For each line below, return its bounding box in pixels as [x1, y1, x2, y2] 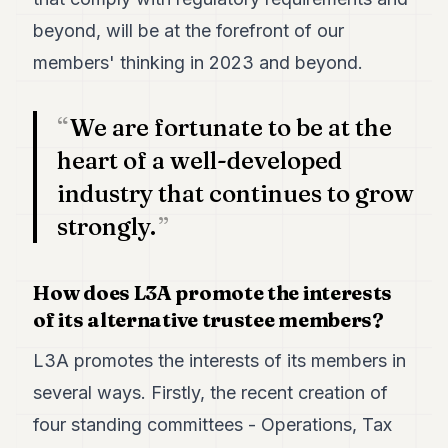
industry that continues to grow [57, 178, 415, 208]
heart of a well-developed [57, 145, 343, 175]
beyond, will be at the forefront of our [33, 19, 345, 41]
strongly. [57, 211, 157, 241]
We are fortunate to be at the [70, 112, 393, 142]
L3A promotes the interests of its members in [33, 349, 407, 371]
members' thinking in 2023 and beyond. [33, 51, 364, 73]
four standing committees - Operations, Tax [33, 413, 393, 435]
